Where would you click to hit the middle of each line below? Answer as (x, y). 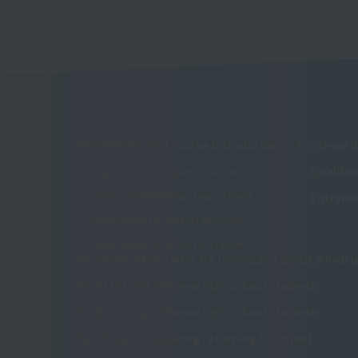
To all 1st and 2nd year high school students (200, 285)
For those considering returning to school (194, 338)
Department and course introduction (180, 144)
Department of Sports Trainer (165, 171)
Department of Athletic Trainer (169, 243)
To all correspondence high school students (200, 311)
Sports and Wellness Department (173, 195)
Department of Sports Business (168, 219)
